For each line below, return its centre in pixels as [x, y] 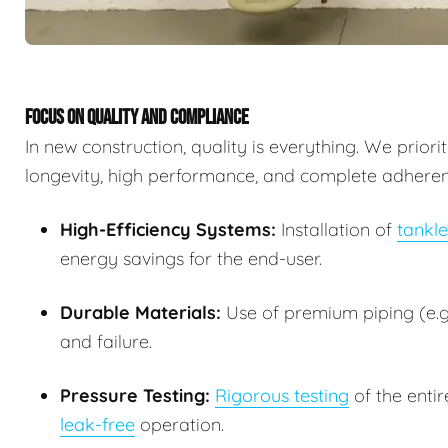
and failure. [106, 342]
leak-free [97, 425]
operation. [179, 425]
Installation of [336, 230]
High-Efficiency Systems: [168, 230]
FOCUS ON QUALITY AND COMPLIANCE [137, 118]
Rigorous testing [282, 396]
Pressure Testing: [135, 396]
